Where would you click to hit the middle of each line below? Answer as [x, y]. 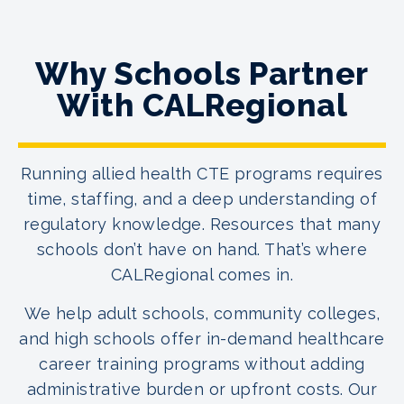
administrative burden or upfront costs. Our [202, 389]
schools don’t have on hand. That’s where [202, 249]
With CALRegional [202, 105]
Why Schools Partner [202, 73]
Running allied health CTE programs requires [202, 173]
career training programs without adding [202, 363]
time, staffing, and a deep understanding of [202, 198]
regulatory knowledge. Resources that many [202, 224]
